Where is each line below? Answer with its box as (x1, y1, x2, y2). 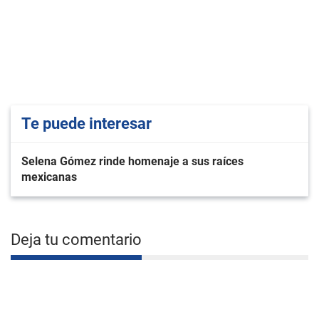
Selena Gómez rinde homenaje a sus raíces (21, 154, 244, 168)
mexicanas (21, 169, 77, 184)
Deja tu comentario (11, 230, 142, 249)
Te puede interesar (21, 114, 152, 132)
